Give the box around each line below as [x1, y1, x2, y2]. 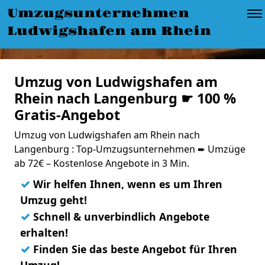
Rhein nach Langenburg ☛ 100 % [14, 89, 236, 108]
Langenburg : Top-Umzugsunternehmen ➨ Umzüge [14, 143, 245, 156]
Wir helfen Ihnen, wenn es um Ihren [30, 177, 222, 191]
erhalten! [20, 225, 68, 240]
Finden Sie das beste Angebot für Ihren [30, 242, 237, 256]
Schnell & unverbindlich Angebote [30, 209, 209, 224]
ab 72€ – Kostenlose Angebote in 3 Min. [14, 157, 189, 170]
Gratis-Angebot [14, 105, 120, 124]
